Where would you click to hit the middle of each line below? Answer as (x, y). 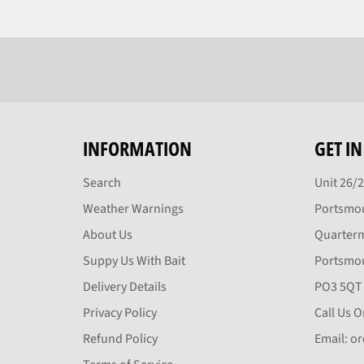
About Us (108, 234)
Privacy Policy (120, 312)
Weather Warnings (133, 208)
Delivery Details (125, 286)
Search (102, 182)
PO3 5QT (338, 286)
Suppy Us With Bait (134, 260)
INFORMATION (137, 148)
